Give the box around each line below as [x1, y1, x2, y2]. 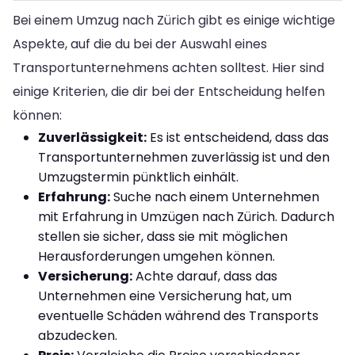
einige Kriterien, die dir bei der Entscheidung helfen [13, 82, 325, 101]
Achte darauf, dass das [132, 266, 277, 285]
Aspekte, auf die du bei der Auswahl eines [13, 34, 267, 53]
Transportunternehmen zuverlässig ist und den [38, 147, 330, 166]
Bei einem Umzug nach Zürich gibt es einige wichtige [13, 10, 335, 29]
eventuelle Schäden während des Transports [38, 306, 319, 325]
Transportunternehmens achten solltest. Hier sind [13, 58, 324, 77]
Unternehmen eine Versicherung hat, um [38, 286, 292, 305]
